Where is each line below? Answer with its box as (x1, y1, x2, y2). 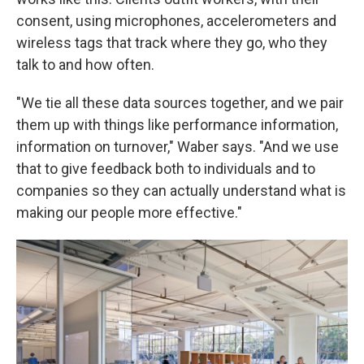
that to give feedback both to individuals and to (16, 160, 315, 178)
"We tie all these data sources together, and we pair (16, 94, 344, 112)
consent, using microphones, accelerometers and (16, 12, 336, 30)
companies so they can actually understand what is (16, 182, 346, 200)
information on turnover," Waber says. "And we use (16, 138, 339, 156)
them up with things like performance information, (16, 116, 338, 134)
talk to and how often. (16, 56, 154, 74)
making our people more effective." (16, 204, 242, 222)
